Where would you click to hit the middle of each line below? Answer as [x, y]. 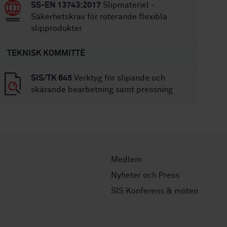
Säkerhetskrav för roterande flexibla [99, 17]
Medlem [126, 160]
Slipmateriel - [128, 5]
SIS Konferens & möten [155, 191]
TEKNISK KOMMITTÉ [46, 53]
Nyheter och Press [145, 175]
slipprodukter [57, 28]
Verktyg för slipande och [119, 78]
